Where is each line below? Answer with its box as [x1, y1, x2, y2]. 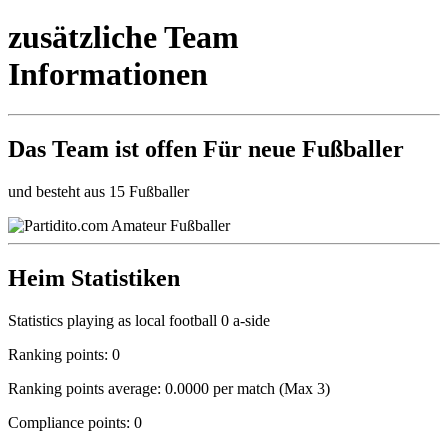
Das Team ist [8, 136, 145, 163]
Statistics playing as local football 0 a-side [8, 311, 270, 329]
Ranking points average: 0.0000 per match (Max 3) [8, 379, 330, 397]
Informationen [8, 55, 208, 92]
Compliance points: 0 [8, 413, 142, 431]
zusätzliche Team [8, 18, 239, 55]
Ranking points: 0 [8, 345, 120, 363]
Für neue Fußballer [197, 136, 404, 163]
